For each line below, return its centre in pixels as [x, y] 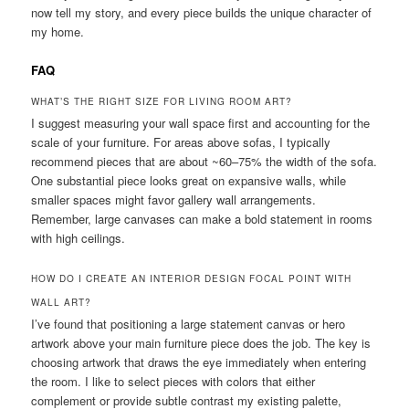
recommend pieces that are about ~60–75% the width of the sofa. [204, 161]
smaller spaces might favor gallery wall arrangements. [174, 199]
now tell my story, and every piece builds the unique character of [202, 12]
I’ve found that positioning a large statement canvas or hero [189, 323]
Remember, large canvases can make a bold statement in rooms [202, 218]
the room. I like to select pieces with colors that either [173, 381]
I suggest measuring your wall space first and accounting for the [201, 122]
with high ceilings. [79, 237]
